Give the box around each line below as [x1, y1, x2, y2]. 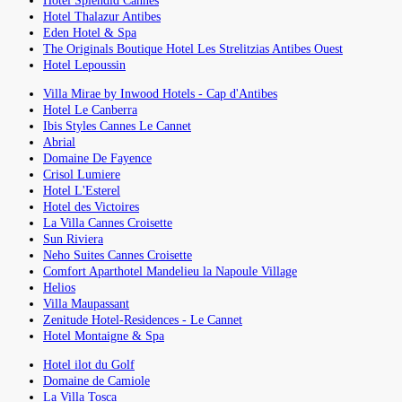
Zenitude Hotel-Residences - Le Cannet [43, 312, 242, 327]
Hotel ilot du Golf [43, 357, 135, 371]
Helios [43, 280, 75, 294]
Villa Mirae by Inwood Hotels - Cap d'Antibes [43, 86, 277, 100]
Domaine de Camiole [43, 373, 150, 388]
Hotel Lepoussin [43, 57, 126, 72]
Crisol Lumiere [43, 167, 120, 181]
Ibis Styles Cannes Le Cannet [43, 118, 191, 133]
